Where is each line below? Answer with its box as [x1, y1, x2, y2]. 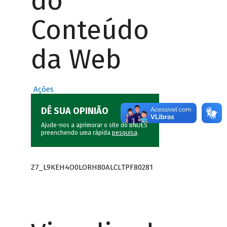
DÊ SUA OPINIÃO [41, 105, 108, 117]
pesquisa [111, 129, 137, 137]
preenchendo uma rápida [41, 129, 112, 137]
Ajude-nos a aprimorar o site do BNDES [41, 122, 147, 129]
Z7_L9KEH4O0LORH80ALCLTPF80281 [30, 162, 153, 172]
